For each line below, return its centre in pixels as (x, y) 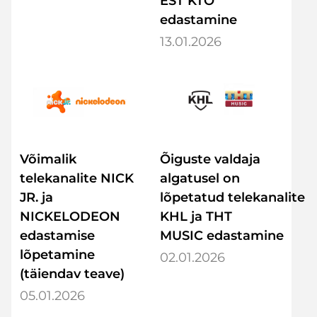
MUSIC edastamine (224, 235)
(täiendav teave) (72, 273)
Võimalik (48, 159)
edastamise (57, 235)
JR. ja (36, 197)
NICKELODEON (70, 216)
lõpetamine (57, 254)
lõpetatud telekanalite (232, 197)
